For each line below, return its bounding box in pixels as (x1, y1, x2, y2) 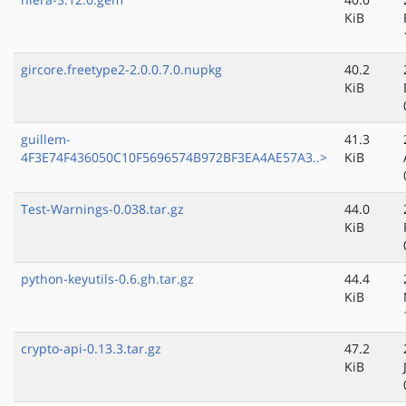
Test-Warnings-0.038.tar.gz (21, 200, 184, 218)
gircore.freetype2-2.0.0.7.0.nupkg (21, 61, 222, 79)
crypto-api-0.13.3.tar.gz (21, 340, 161, 358)
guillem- (21, 130, 71, 149)
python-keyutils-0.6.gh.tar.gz (21, 270, 194, 288)
